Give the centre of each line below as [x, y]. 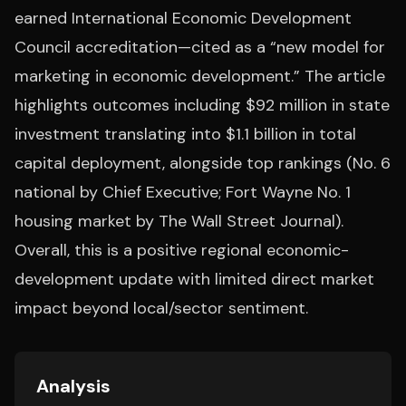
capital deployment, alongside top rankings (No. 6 [203, 163]
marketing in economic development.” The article [200, 76]
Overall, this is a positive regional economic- [182, 250]
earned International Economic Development [183, 18]
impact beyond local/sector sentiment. [161, 308]
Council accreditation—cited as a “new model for [200, 47]
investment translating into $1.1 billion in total [185, 134]
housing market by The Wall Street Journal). [179, 221]
